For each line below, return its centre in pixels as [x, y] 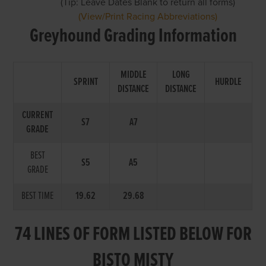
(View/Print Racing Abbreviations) [148, 16]
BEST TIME [38, 196]
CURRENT [38, 115]
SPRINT [85, 82]
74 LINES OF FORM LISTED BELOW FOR [133, 235]
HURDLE [229, 82]
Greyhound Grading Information [133, 36]
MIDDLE [133, 75]
